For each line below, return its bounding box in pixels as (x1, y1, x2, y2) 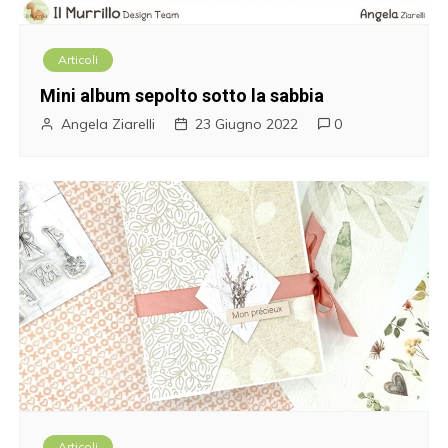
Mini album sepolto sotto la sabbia (40, 85, 325, 107)
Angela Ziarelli (61, 115, 156, 134)
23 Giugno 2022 (195, 115, 299, 134)
